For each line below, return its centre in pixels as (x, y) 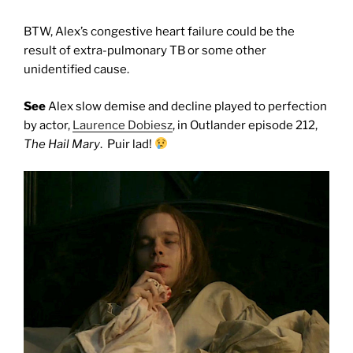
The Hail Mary (62, 144)
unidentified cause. (76, 70)
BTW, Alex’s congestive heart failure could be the (159, 32)
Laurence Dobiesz (123, 125)
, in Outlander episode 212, (245, 125)
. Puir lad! (127, 144)
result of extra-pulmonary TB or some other (145, 51)
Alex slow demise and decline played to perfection (186, 106)
